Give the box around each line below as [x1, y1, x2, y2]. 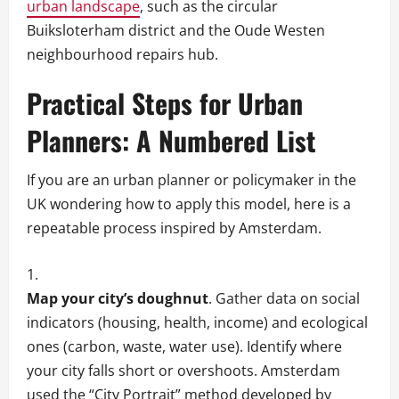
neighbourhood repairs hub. [27, 45, 218, 65]
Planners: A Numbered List [27, 120, 316, 161]
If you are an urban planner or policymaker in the [27, 170, 356, 191]
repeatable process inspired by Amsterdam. [27, 218, 322, 239]
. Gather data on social [208, 289, 360, 309]
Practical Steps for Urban [27, 83, 303, 124]
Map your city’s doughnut [27, 289, 208, 309]
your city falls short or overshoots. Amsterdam [27, 361, 340, 381]
